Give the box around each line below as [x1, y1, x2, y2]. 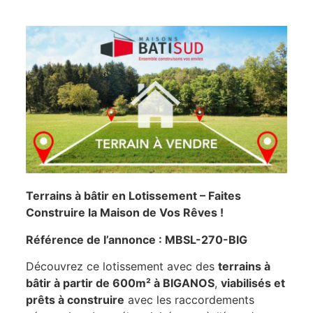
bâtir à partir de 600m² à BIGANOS [26, 276, 214, 291]
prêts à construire [26, 293, 124, 307]
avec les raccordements [124, 293, 254, 307]
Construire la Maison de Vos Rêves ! [26, 205, 224, 220]
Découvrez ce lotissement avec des [26, 259, 218, 274]
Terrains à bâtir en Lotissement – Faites [26, 189, 241, 203]
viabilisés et [221, 276, 285, 291]
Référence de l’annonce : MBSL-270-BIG [26, 232, 247, 247]
